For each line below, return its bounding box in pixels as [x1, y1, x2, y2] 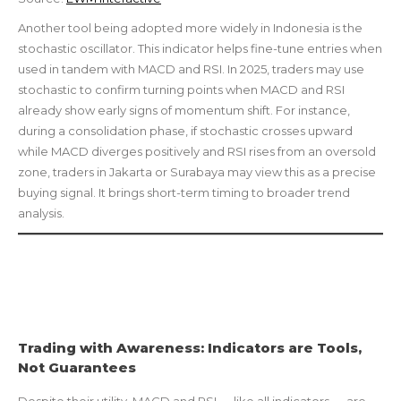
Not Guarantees [18, 359, 136, 377]
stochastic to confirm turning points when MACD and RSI [18, 82, 345, 98]
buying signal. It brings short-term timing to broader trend [18, 185, 350, 200]
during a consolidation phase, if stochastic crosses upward [18, 124, 353, 139]
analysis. [18, 206, 64, 221]
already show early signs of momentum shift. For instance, [18, 103, 350, 118]
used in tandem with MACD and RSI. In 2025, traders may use [18, 62, 364, 77]
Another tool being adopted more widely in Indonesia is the [18, 21, 363, 36]
